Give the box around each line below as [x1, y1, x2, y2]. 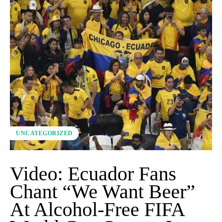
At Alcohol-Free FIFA [10, 198, 185, 221]
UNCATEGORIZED [16, 129, 73, 137]
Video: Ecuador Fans [10, 162, 176, 185]
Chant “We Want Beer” [10, 180, 195, 203]
